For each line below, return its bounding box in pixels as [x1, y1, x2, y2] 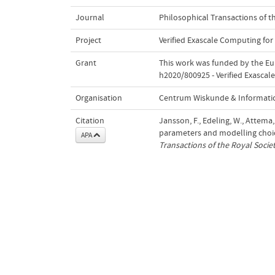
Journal [75, 12, 104, 23]
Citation [75, 115, 104, 126]
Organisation [75, 93, 122, 103]
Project [75, 35, 101, 45]
